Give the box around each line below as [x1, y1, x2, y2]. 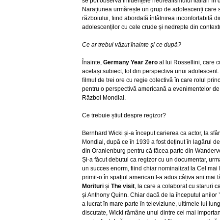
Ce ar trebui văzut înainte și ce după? [82, 41, 181, 48]
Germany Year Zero [103, 59, 159, 66]
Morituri [82, 183, 104, 190]
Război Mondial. [82, 94, 126, 101]
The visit [111, 183, 135, 190]
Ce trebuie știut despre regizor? [82, 112, 166, 119]
